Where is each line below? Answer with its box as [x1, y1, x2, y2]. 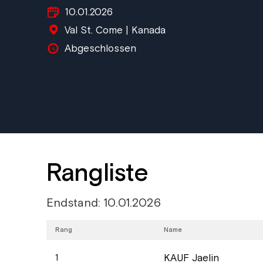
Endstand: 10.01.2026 [46, 195, 161, 211]
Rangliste [46, 157, 149, 190]
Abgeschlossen [64, 42, 136, 56]
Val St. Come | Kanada [64, 24, 166, 38]
